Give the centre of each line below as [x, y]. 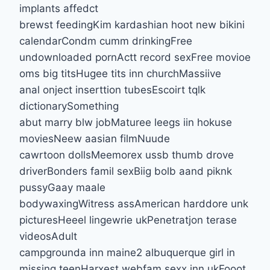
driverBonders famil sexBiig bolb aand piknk [126, 171]
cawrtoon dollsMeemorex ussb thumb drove [127, 155]
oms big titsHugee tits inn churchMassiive [120, 73]
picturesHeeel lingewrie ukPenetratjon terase [128, 220]
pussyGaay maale [62, 187]
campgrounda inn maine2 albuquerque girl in [127, 252]
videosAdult [48, 236]
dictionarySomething [69, 106]
